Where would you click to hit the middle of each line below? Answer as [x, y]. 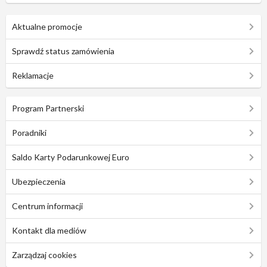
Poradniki [29, 132]
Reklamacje [33, 75]
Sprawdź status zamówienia [63, 51]
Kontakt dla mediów [49, 230]
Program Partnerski [48, 108]
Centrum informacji [47, 206]
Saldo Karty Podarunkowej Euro [71, 157]
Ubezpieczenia [39, 181]
